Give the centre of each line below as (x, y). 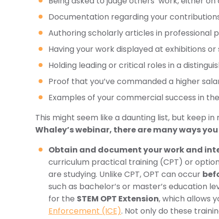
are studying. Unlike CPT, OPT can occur (125, 174)
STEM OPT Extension (118, 199)
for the (63, 199)
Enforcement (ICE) (85, 211)
